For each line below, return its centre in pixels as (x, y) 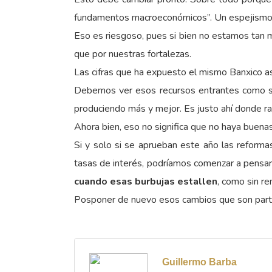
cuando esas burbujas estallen (146, 182)
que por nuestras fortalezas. (133, 54)
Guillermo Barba (199, 262)
